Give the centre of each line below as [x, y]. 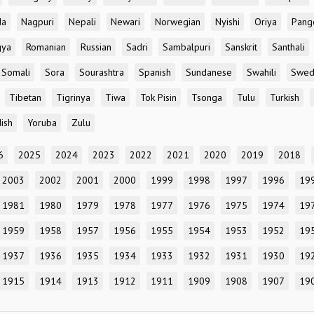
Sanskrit [241, 47]
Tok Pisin [158, 97]
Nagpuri [37, 22]
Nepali [82, 22]
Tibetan [25, 97]
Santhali [288, 47]
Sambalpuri [186, 47]
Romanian [46, 47]
